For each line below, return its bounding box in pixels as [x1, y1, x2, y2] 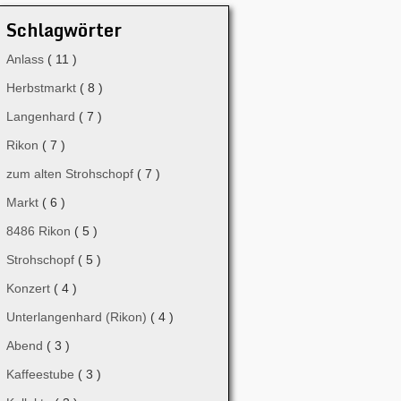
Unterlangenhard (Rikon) [6, 310, 150, 324]
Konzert [6, 281, 54, 295]
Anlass [6, 52, 47, 66]
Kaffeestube [6, 367, 78, 381]
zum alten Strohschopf [6, 166, 137, 181]
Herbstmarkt [6, 81, 80, 95]
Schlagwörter [6, 15, 122, 45]
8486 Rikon [6, 224, 74, 238]
